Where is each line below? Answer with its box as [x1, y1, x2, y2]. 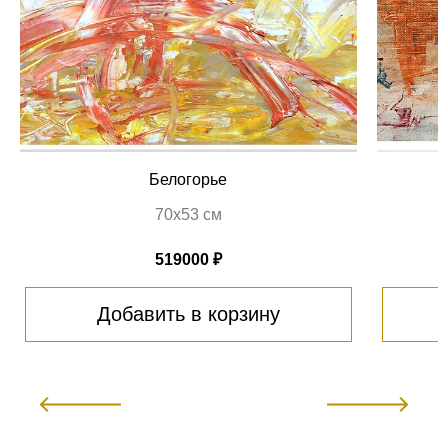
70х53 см [154, 205, 222, 223]
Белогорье [149, 170, 228, 188]
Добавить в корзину [96, 302, 280, 325]
